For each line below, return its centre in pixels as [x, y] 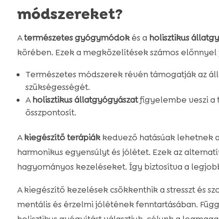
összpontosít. [51, 113]
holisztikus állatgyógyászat [85, 100]
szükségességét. [57, 87]
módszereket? [70, 14]
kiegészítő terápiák [62, 138]
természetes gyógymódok [77, 38]
